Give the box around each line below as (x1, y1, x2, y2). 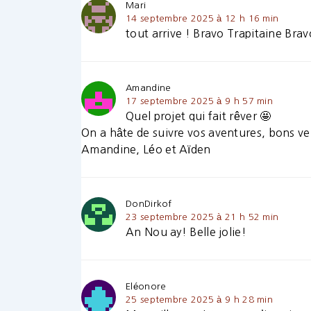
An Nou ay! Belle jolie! (126, 226, 246, 238)
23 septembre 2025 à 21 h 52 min (126, 212, 279, 222)
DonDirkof (126, 199, 172, 209)
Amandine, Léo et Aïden (81, 144, 211, 155)
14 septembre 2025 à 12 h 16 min (126, 14, 279, 24)
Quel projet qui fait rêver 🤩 (126, 110, 271, 122)
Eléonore (126, 282, 167, 292)
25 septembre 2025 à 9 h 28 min (126, 295, 273, 305)
